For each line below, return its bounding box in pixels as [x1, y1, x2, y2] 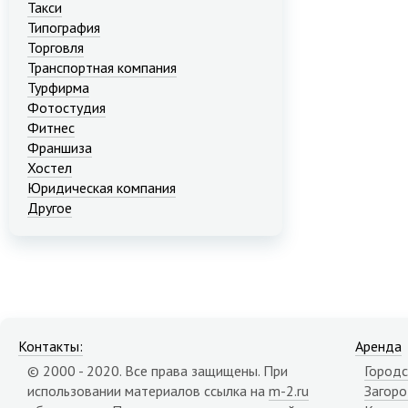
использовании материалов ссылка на [27, 382, 269, 401]
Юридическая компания [27, 178, 176, 198]
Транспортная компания [27, 58, 177, 77]
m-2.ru [269, 382, 309, 401]
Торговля [27, 38, 84, 57]
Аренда [354, 337, 402, 356]
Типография [27, 18, 100, 37]
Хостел [27, 158, 72, 178]
